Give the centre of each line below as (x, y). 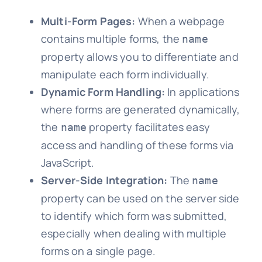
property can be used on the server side (140, 199)
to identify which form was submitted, (134, 216)
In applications (202, 92)
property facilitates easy (148, 127)
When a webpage (180, 21)
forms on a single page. (98, 251)
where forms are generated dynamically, (140, 110)
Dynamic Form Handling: (103, 92)
